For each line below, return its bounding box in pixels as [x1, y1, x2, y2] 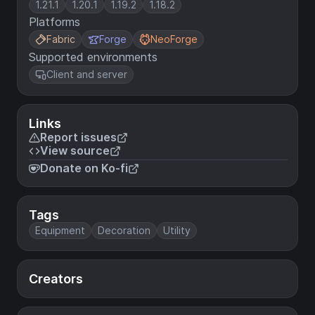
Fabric [46, 33, 75, 45]
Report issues [40, 130, 117, 144]
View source [40, 143, 110, 157]
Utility [163, 224, 191, 236]
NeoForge [150, 33, 198, 45]
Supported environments [29, 50, 157, 64]
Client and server [46, 68, 127, 80]
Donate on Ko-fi [40, 161, 128, 175]
